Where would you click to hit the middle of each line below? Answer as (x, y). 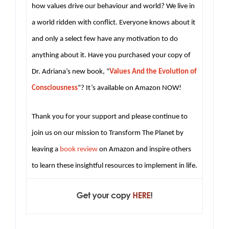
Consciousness (55, 88)
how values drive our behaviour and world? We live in (113, 6)
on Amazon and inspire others (145, 149)
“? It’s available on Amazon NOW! (130, 88)
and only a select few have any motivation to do (105, 39)
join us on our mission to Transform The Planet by (108, 133)
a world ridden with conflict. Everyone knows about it (113, 22)
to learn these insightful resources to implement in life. (114, 166)
